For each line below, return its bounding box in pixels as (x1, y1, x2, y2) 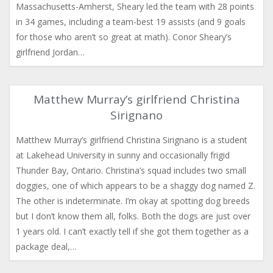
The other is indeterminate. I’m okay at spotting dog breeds (16, 195, 250, 207)
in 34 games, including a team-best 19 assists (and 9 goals (16, 16, 246, 27)
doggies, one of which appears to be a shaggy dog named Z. (16, 180, 255, 191)
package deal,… (16, 241, 77, 252)
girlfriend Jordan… (16, 46, 85, 58)
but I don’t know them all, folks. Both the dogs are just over (16, 210, 250, 222)
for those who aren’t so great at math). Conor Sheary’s (16, 31, 232, 43)
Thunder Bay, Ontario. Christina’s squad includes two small (16, 165, 246, 176)
